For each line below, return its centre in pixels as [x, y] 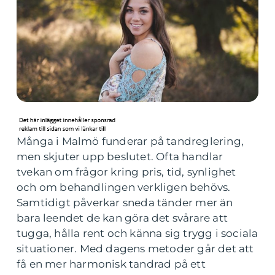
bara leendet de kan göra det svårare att [122, 218]
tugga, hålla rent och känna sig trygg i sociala [137, 233]
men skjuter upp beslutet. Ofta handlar [120, 157]
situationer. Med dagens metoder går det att [135, 249]
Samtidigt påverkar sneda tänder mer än [125, 203]
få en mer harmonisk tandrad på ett [111, 264]
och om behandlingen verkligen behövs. [124, 187]
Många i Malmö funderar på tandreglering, [130, 141]
